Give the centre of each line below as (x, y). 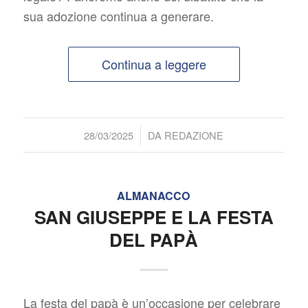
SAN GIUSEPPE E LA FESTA (154, 217)
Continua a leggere (154, 64)
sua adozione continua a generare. (118, 16)
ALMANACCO (154, 196)
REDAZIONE (194, 135)
